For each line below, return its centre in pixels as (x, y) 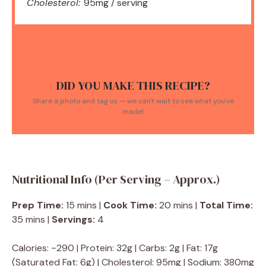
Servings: (73, 220)
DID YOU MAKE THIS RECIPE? (133, 86)
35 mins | (32, 220)
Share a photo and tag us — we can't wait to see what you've (133, 101)
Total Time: (226, 205)
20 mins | (178, 205)
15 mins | (83, 205)
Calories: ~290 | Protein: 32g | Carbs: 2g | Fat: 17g (115, 248)
